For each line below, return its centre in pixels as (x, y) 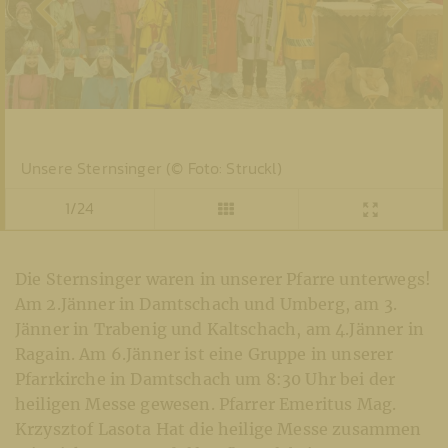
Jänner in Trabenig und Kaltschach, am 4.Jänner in (219, 328)
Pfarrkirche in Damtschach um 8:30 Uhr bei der (205, 378)
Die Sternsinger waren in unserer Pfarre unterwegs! (223, 278)
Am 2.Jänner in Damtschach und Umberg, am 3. (206, 303)
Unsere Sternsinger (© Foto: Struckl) (151, 167)
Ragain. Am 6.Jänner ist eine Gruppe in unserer (204, 353)
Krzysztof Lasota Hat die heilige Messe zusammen (218, 428)
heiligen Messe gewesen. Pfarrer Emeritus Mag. (206, 403)
